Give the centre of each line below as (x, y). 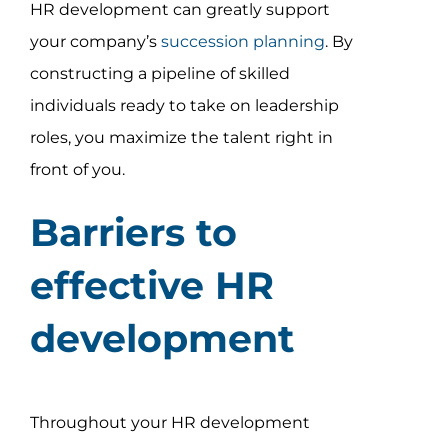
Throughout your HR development (169, 422)
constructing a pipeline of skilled (159, 74)
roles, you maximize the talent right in (181, 138)
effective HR (151, 286)
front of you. (77, 170)
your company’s (95, 42)
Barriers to (133, 233)
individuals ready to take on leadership (184, 106)
